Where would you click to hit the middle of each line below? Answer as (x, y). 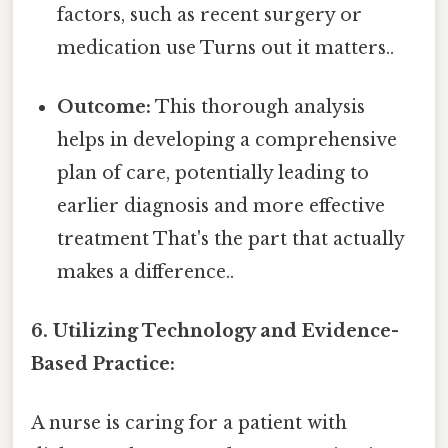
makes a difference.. (146, 271)
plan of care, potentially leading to (213, 172)
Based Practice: (103, 364)
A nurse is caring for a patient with (189, 423)
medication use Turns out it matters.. (226, 47)
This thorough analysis (258, 106)
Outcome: (104, 106)
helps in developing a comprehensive (227, 139)
